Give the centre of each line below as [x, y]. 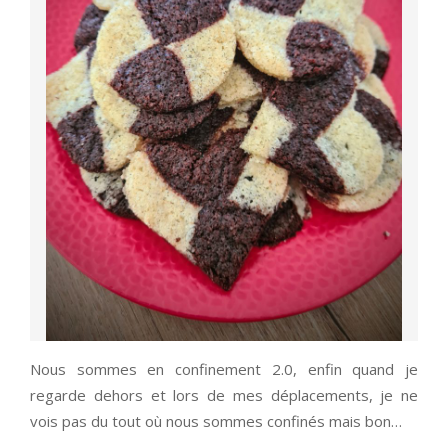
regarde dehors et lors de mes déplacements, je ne [224, 395]
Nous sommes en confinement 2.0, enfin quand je [224, 369]
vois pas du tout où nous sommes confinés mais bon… [216, 421]
